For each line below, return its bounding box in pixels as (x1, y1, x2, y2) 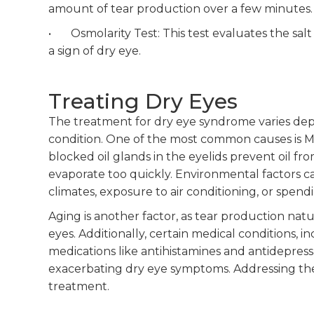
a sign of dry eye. (48, 43, 141, 57)
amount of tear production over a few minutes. (48, 1, 313, 15)
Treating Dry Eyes (48, 88, 238, 114)
